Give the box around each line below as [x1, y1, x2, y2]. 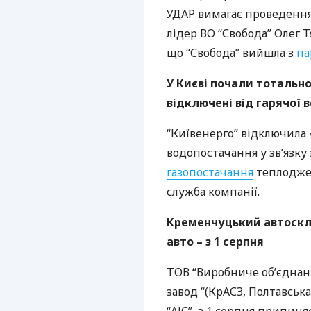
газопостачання [167, 165, 253, 180]
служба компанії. [167, 184, 260, 199]
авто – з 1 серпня [167, 234, 264, 249]
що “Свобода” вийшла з [167, 45, 296, 60]
